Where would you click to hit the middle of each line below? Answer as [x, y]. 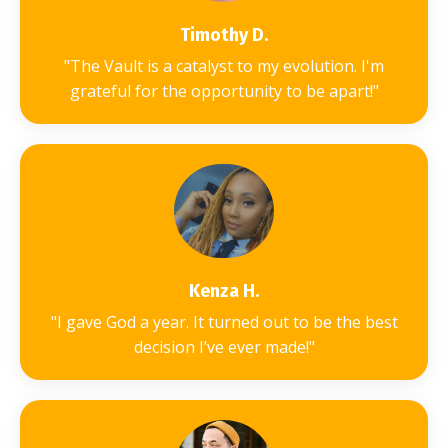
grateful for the [128, 91]
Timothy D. [224, 35]
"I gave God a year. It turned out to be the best [224, 322]
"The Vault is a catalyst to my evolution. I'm [224, 66]
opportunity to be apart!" [284, 91]
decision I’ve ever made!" [224, 347]
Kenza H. [224, 291]
